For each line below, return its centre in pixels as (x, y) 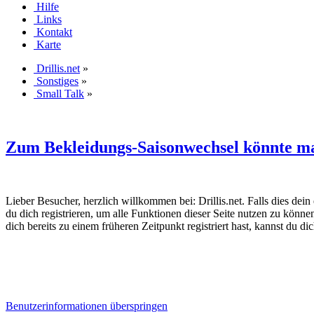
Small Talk (60, 93)
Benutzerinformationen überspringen (87, 306)
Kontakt (54, 32)
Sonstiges (57, 81)
